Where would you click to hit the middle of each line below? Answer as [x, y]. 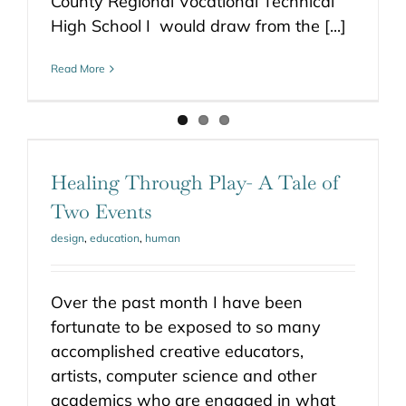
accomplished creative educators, [177, 351]
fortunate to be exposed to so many [186, 327]
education [115, 238]
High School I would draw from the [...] [198, 26]
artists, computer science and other [184, 376]
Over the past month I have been [177, 302]
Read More [78, 68]
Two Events [101, 211]
